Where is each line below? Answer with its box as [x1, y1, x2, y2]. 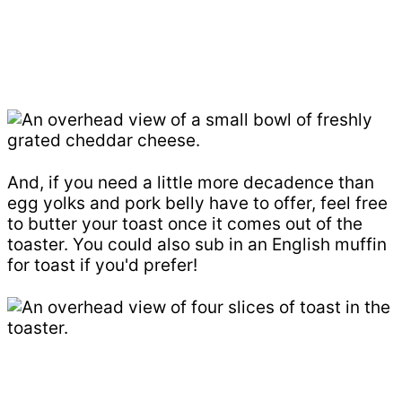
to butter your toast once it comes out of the [7, 213, 363, 234]
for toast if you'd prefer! [7, 254, 197, 275]
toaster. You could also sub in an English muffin [7, 233, 387, 255]
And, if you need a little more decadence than [7, 171, 374, 193]
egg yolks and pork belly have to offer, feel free [7, 192, 388, 214]
